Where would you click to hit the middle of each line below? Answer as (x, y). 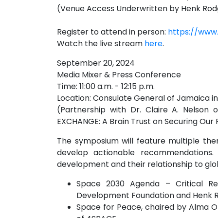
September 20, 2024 (96, 63)
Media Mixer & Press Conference (119, 75)
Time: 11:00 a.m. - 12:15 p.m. (106, 87)
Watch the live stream (101, 44)
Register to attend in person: (112, 32)
